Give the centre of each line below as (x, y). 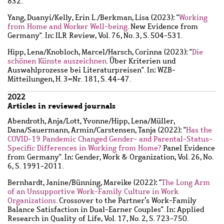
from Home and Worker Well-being (67, 27)
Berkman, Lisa (124, 18)
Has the (199, 130)
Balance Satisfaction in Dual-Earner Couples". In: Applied (106, 209)
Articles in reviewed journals (61, 106)
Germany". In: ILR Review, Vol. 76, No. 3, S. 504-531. (95, 36)
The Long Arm (186, 182)
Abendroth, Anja (35, 121)
